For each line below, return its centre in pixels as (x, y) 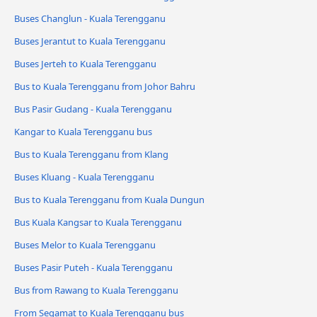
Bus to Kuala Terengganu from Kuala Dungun (109, 199)
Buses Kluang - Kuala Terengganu (84, 177)
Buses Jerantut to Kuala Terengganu (90, 41)
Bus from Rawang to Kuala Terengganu (96, 290)
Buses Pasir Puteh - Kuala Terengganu (93, 267)
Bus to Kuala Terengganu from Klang (91, 154)
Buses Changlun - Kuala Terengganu (90, 19)
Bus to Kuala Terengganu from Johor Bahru (105, 86)
